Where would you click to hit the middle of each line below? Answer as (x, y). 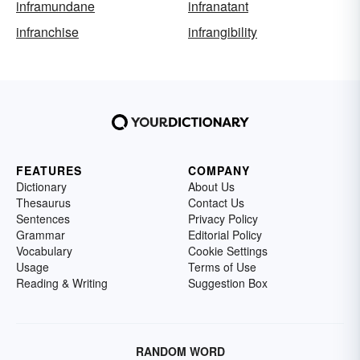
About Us (211, 187)
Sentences (43, 219)
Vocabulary (44, 251)
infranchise (47, 32)
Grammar (41, 235)
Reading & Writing (62, 283)
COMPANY (219, 171)
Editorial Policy (225, 235)
